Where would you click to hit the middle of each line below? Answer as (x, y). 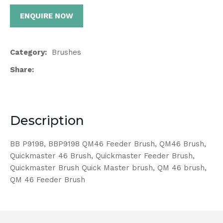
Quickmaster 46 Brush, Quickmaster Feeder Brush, (102, 156)
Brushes (66, 52)
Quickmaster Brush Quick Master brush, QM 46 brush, (108, 168)
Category (27, 52)
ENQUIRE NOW (47, 16)
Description (47, 121)
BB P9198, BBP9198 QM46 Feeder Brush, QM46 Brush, (108, 144)
